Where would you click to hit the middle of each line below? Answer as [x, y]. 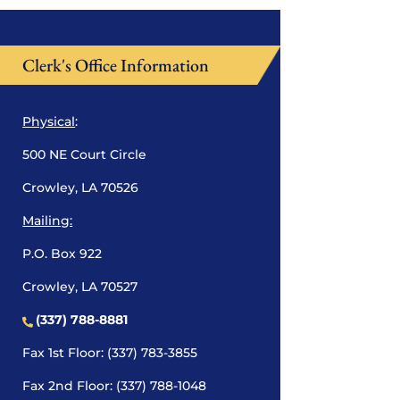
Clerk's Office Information [116, 66]
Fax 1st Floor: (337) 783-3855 [110, 353]
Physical [49, 122]
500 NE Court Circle [85, 155]
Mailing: [48, 221]
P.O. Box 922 [62, 254]
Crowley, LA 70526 [81, 188]
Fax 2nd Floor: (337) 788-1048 [115, 386]
